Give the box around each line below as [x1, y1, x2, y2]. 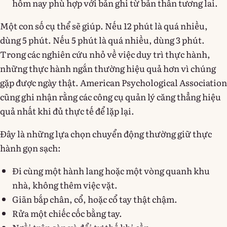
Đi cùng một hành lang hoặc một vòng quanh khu [12, 164, 210, 177]
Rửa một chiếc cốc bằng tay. [12, 206, 122, 219]
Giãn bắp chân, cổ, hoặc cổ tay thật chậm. [12, 192, 177, 205]
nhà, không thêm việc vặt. [12, 178, 118, 191]
